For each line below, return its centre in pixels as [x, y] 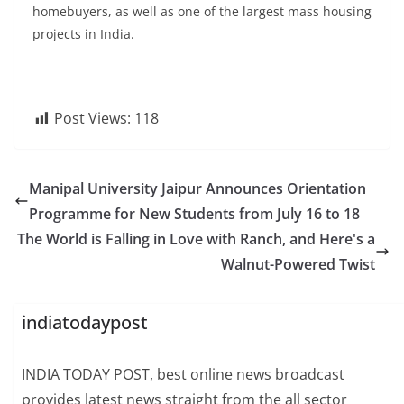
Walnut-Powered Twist [298, 264]
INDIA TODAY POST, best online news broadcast [184, 375]
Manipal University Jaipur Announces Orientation [197, 188]
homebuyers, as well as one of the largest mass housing [202, 11]
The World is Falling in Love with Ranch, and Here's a [196, 239]
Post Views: [92, 118]
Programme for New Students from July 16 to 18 [194, 214]
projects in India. [83, 34]
